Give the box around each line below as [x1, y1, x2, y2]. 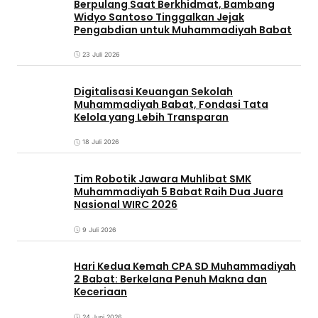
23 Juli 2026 [82, 50, 120, 59]
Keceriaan [74, 285, 127, 300]
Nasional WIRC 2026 [74, 197, 177, 212]
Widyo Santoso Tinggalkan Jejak [74, 9, 244, 24]
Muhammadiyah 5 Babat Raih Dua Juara [74, 184, 283, 199]
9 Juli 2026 [82, 225, 116, 234]
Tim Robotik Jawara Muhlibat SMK [74, 171, 251, 186]
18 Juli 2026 [82, 138, 119, 146]
